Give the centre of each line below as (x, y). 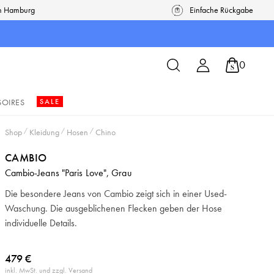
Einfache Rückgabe (222, 10)
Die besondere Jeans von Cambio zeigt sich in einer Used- (116, 194)
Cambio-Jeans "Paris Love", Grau (68, 173)
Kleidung (44, 132)
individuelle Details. (41, 223)
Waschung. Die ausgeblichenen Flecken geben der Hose (113, 208)
